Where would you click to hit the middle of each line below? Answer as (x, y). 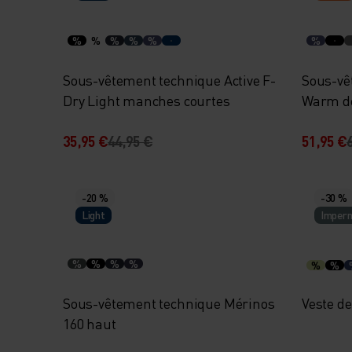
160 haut (90, 323)
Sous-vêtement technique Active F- (170, 80)
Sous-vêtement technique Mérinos (169, 303)
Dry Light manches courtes (147, 100)
